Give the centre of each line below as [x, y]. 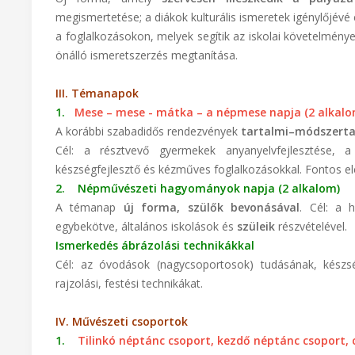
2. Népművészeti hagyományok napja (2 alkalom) [198, 188]
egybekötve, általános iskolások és [146, 226]
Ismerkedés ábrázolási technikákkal [155, 245]
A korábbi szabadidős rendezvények [148, 131]
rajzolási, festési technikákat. [129, 283]
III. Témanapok [97, 93]
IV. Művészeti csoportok [122, 321]
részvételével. [311, 226]
